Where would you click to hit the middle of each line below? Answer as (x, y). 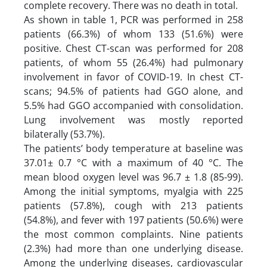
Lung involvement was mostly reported (133, 119)
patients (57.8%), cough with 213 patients (133, 205)
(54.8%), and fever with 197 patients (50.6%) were (133, 220)
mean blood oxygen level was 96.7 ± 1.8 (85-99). (133, 177)
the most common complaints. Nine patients (133, 234)
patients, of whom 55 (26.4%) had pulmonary (133, 62)
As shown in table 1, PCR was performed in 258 (133, 19)
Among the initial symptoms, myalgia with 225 (133, 191)
